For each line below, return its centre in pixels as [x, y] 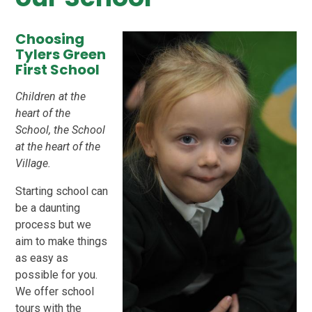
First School [58, 70]
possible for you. [58, 275]
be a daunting [48, 208]
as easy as [42, 258]
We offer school [55, 292]
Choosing [50, 39]
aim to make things [62, 242]
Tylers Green [61, 55]
